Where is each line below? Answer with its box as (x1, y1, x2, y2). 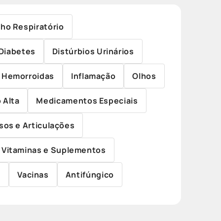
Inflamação (71, 71, 116, 81)
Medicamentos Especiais (36, 95, 138, 106)
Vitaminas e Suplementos (1, 145, 106, 155)
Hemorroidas (1, 71, 54, 81)
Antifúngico (65, 169, 114, 180)
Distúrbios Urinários (52, 46, 134, 57)
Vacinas (17, 169, 49, 180)
